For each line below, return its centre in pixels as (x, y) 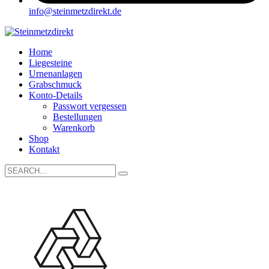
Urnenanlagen (56, 74)
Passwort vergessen (90, 106)
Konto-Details (56, 95)
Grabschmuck (55, 84)
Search (17, 169)
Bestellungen (77, 117)
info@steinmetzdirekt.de (75, 11)
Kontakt (44, 149)
